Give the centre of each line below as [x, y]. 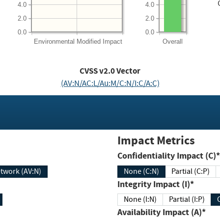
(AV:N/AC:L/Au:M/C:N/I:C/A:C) [110, 83]
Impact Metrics [156, 141]
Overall [172, 42]
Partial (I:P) [187, 200]
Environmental [54, 42]
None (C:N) [141, 171]
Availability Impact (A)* [162, 212]
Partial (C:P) [191, 171]
